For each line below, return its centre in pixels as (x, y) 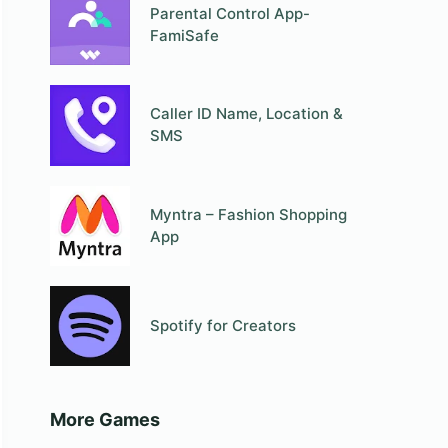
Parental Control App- (230, 14)
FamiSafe (185, 36)
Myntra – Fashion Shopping (249, 214)
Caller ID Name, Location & (247, 114)
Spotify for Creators (223, 326)
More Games (104, 420)
